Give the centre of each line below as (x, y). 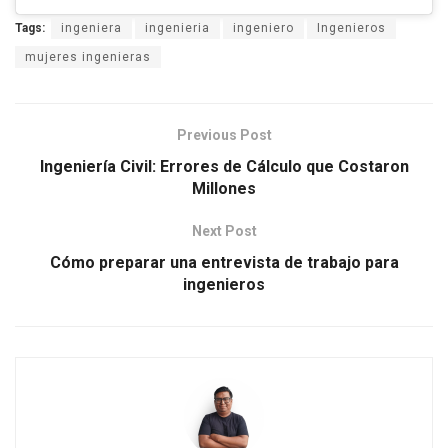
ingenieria (177, 28)
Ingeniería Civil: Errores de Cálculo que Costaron (224, 167)
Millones (224, 189)
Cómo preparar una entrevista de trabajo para (224, 263)
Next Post (224, 231)
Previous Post (224, 135)
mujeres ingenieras (88, 57)
